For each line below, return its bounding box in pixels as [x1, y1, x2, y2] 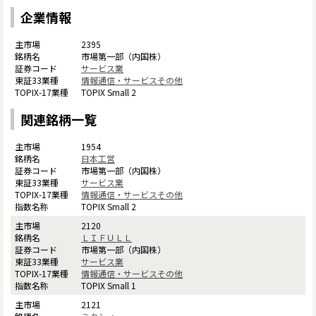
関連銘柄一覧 [20, 109, 97, 128]
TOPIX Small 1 [81, 279, 136, 291]
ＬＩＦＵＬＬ [81, 231, 132, 243]
